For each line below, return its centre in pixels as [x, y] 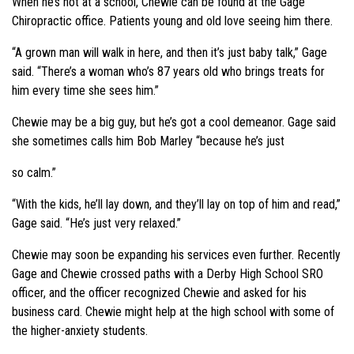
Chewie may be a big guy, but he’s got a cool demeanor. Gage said [174, 122]
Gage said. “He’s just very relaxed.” [96, 223]
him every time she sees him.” [85, 90]
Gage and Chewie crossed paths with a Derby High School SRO [168, 273]
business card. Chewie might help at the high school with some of [173, 311]
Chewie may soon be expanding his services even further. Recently [176, 254]
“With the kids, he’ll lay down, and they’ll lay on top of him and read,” [176, 204]
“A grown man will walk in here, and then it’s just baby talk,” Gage [169, 52]
